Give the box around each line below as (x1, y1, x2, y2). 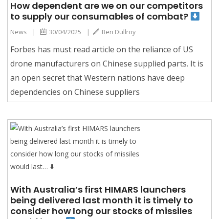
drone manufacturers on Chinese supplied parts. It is (10, 58, 203, 69)
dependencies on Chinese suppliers (10, 86, 140, 97)
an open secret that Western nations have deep (10, 72, 185, 83)
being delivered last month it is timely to (10, 194, 193, 206)
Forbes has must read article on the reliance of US (10, 44, 193, 55)
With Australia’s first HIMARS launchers (10, 183, 186, 196)
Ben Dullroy (102, 27, 136, 36)
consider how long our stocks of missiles (10, 204, 192, 217)
